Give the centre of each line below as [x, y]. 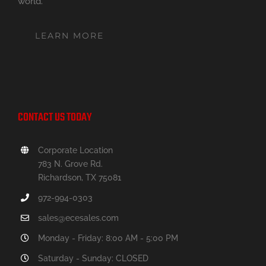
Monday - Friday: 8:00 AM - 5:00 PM [108, 238]
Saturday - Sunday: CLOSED [93, 258]
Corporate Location [75, 150]
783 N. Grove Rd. [70, 164]
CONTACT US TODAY [55, 117]
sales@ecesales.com [78, 218]
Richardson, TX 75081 [79, 177]
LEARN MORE [69, 35]
